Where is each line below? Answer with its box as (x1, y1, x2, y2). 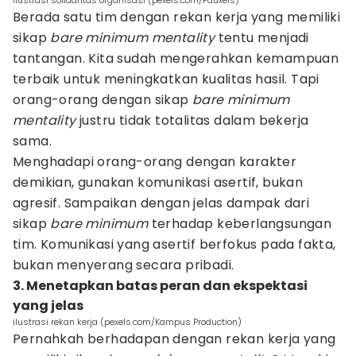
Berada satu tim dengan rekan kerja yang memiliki (13, 8, 341, 26)
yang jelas (13, 296, 83, 315)
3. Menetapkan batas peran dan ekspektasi (13, 277, 308, 295)
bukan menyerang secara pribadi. (13, 256, 234, 274)
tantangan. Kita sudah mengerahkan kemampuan (13, 49, 339, 68)
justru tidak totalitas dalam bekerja (75, 111, 309, 130)
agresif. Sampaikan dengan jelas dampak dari (13, 194, 310, 212)
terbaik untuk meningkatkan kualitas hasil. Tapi (13, 70, 319, 88)
